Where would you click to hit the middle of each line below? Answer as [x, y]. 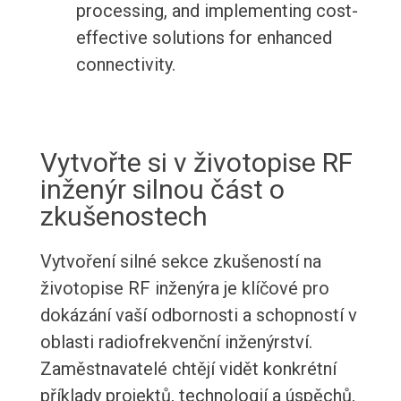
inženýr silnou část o [162, 190]
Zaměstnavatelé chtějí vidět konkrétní [188, 369]
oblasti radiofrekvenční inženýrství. [176, 342]
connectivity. [125, 65]
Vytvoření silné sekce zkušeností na [180, 262]
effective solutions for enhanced [204, 38]
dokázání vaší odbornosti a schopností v [198, 316]
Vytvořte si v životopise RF [196, 163]
